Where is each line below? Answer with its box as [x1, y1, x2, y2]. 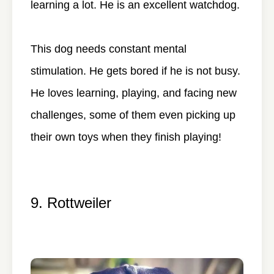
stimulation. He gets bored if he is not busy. [31, 64, 240, 77]
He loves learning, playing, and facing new [31, 86, 237, 99]
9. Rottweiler [31, 194, 111, 211]
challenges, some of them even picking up [31, 108, 235, 121]
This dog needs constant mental [31, 42, 187, 55]
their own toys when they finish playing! [31, 130, 221, 143]
